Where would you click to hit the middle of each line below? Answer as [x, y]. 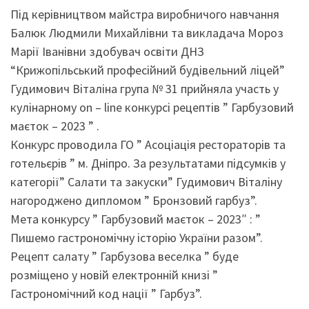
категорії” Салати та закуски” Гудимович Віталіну [146, 181]
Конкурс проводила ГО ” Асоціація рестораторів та [148, 144]
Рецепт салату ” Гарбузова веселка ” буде [124, 256]
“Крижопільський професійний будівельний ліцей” [148, 70]
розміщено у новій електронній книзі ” [114, 275]
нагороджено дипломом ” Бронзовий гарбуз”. [134, 200]
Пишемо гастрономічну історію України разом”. [137, 237]
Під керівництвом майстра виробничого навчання [145, 14]
